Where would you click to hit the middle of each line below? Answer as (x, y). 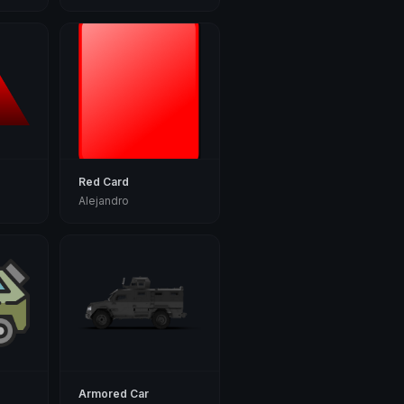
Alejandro (104, 201)
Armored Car (114, 394)
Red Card (104, 182)
